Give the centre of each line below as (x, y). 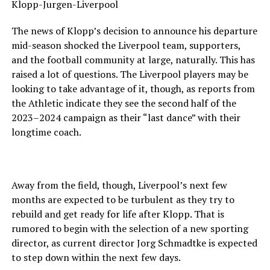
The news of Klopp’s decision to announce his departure (134, 31)
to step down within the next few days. (96, 258)
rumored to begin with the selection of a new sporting (130, 229)
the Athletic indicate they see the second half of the (124, 103)
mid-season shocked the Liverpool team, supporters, (126, 46)
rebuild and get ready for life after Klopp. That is (118, 214)
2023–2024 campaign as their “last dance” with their (126, 118)
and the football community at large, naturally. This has (133, 60)
